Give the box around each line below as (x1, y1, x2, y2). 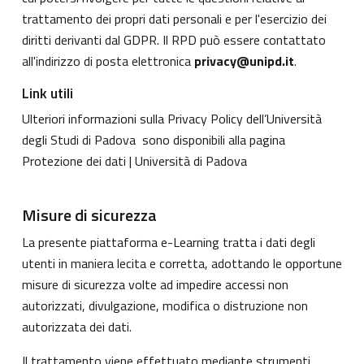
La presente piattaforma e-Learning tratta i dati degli (22, 232, 315, 252)
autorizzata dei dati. (22, 316, 132, 336)
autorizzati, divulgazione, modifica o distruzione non (22, 295, 308, 315)
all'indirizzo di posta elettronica (22, 50, 194, 71)
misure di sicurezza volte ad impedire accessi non (22, 274, 288, 294)
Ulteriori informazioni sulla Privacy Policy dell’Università (22, 108, 322, 128)
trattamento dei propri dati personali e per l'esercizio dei (22, 8, 327, 28)
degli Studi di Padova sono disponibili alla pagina (22, 129, 285, 149)
